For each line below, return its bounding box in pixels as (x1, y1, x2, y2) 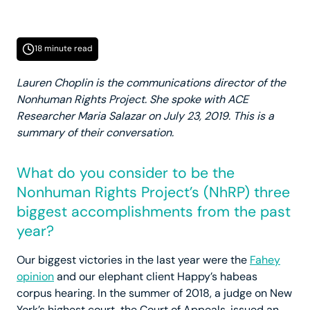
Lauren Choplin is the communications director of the (17, 75, 286, 91)
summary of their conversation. (17, 125, 174, 140)
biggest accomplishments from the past (17, 202, 291, 222)
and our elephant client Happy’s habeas (54, 269, 257, 284)
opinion (17, 269, 54, 284)
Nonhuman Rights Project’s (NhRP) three (17, 183, 290, 203)
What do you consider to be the (17, 163, 235, 183)
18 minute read (35, 43, 93, 55)
